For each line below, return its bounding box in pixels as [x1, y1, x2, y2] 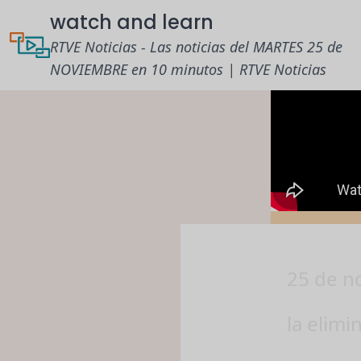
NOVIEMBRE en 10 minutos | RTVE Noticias [50, 60, 327, 79]
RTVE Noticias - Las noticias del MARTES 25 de [50, 37, 343, 56]
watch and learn [50, 9, 214, 35]
